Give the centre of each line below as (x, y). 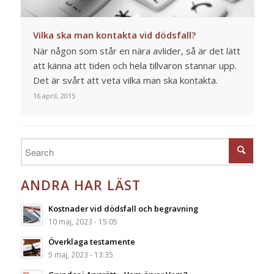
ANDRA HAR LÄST (80, 185)
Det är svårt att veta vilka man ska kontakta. (125, 80)
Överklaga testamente (91, 241)
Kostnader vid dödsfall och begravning (123, 208)
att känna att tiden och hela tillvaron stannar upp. (135, 66)
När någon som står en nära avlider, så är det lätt (136, 51)
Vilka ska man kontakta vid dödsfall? (114, 35)
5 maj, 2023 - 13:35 (80, 254)
